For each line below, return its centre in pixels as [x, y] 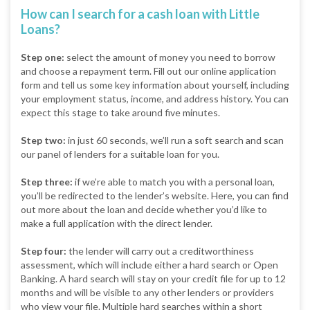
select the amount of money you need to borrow [170, 57]
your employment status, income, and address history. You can [155, 98]
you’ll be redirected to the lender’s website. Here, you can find [155, 195]
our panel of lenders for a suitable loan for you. [120, 154]
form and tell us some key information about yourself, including [155, 84]
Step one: [43, 57]
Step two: [43, 140]
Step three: [47, 181]
